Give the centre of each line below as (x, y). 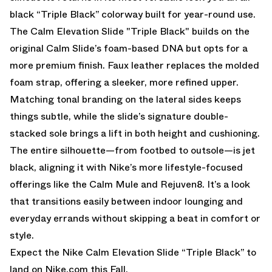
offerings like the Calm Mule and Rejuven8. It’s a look (130, 184)
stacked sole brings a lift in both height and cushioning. (135, 133)
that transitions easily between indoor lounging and (126, 201)
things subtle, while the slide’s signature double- (119, 116)
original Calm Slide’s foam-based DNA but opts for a (129, 48)
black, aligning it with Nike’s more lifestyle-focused (126, 167)
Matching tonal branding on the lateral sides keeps (125, 99)
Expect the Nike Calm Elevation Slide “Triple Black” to (133, 252)
